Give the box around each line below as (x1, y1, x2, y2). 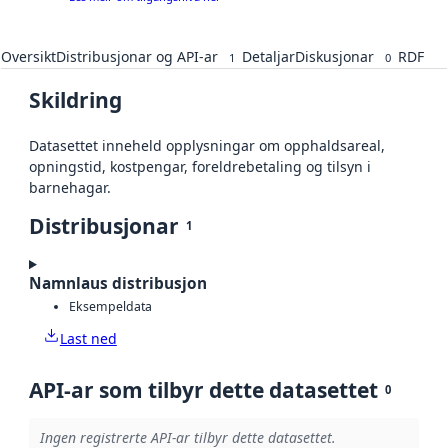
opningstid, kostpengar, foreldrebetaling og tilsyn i (29, 157, 371, 177)
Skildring (29, 86, 122, 115)
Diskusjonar (295, 47, 374, 67)
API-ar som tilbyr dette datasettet (29, 375, 378, 404)
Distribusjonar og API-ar (56, 47, 218, 67)
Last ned (59, 328, 117, 348)
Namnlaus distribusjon (29, 273, 207, 295)
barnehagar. (29, 178, 111, 198)
